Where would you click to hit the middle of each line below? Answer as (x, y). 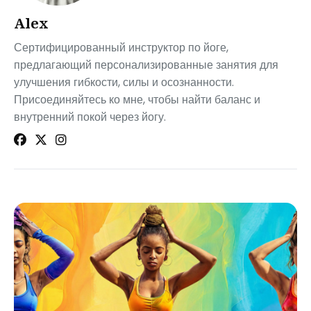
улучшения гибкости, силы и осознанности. (124, 82)
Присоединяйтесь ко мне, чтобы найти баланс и (137, 100)
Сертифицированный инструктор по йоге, (121, 48)
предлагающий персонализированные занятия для (146, 65)
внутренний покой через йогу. (90, 117)
